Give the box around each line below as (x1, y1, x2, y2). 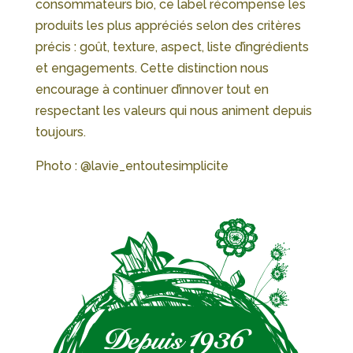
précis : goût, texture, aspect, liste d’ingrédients (35, 39, 309, 55)
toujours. (35, 124, 86, 140)
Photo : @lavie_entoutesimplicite (35, 158, 229, 174)
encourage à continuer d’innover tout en (35, 82, 269, 98)
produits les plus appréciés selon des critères (35, 18, 301, 34)
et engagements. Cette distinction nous (35, 61, 269, 76)
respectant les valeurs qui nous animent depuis (35, 103, 312, 119)
